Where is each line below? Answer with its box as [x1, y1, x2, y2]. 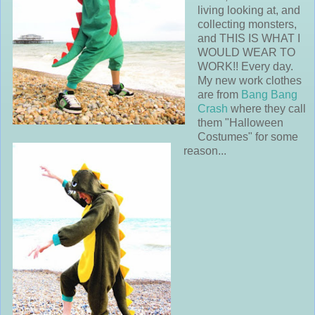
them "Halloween [198, 117, 283, 129]
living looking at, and [198, 4, 300, 17]
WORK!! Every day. [198, 60, 293, 73]
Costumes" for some [198, 131, 298, 143]
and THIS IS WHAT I [198, 32, 300, 45]
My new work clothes [198, 75, 302, 87]
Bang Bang [241, 89, 297, 101]
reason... [184, 145, 226, 157]
